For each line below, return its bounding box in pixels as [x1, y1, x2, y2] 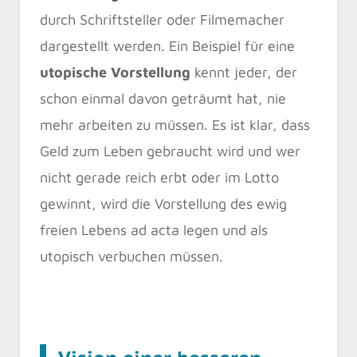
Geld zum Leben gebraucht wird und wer [40, 143, 300, 160]
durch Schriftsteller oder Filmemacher [40, 11, 284, 29]
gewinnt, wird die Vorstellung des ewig [40, 195, 287, 213]
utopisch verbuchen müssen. [40, 248, 223, 265]
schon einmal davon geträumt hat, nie [40, 90, 286, 108]
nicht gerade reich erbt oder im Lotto [40, 169, 279, 186]
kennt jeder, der [190, 64, 297, 81]
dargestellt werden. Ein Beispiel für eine [40, 37, 295, 55]
